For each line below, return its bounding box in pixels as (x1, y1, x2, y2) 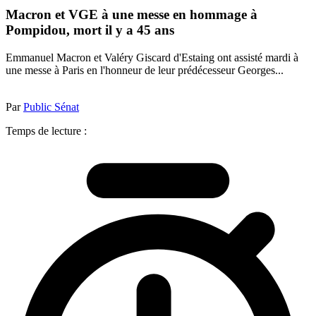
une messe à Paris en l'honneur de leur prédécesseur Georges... (6, 63, 284, 76)
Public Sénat (23, 100, 79, 113)
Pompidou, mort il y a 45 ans (6, 23, 174, 38)
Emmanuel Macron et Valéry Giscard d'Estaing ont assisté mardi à (6, 51, 298, 63)
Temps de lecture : (6, 124, 87, 137)
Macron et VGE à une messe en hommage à (6, 7, 257, 23)
